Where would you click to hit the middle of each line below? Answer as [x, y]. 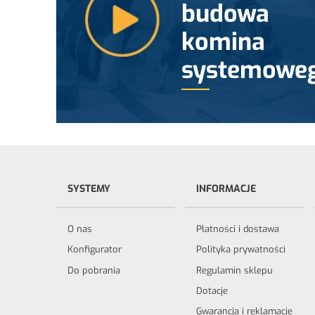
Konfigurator [95, 250]
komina [223, 41]
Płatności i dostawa [238, 229]
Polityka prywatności [241, 250]
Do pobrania [94, 270]
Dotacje [212, 290]
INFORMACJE [226, 188]
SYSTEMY [89, 188]
